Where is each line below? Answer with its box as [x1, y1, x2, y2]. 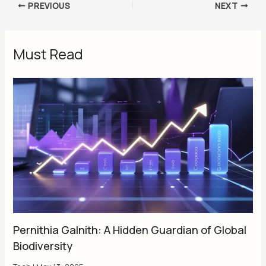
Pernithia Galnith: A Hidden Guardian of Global [13, 222, 247, 237]
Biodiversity [13, 238, 73, 253]
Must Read [13, 44, 84, 64]
